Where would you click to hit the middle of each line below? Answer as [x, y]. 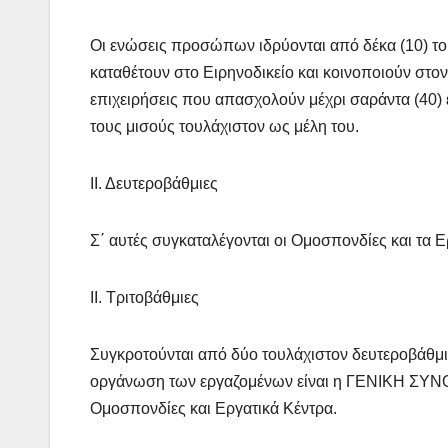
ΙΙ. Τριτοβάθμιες [144, 298]
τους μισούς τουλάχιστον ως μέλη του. [224, 127]
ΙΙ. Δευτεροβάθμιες [154, 184]
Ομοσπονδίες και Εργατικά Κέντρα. [213, 409]
